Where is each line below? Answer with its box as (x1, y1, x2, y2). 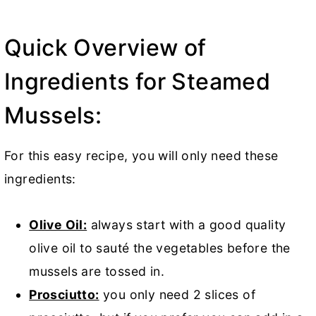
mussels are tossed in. (29, 264, 164, 279)
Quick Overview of (4, 34, 207, 62)
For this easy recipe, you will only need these (4, 148, 279, 164)
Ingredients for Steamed (4, 68, 271, 96)
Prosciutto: (29, 287, 99, 303)
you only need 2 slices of (99, 287, 255, 303)
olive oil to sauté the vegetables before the (29, 241, 291, 256)
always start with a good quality (87, 217, 286, 233)
